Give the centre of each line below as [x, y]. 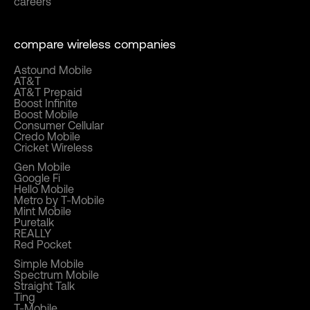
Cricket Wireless [53, 148]
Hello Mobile [44, 189]
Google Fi [37, 178]
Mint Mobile [43, 211]
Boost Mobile [46, 115]
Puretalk [34, 222]
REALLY [33, 234]
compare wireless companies [95, 44]
